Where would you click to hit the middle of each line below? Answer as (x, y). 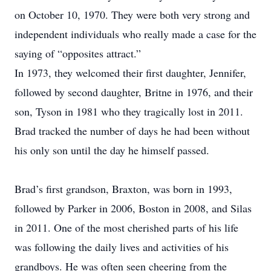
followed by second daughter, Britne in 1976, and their (134, 92)
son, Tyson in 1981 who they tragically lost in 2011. (129, 111)
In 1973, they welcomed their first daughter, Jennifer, (130, 73)
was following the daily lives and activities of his (122, 247)
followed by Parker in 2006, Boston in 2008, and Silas (133, 208)
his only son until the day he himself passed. (112, 150)
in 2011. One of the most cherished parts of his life (126, 227)
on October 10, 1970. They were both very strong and (132, 15)
